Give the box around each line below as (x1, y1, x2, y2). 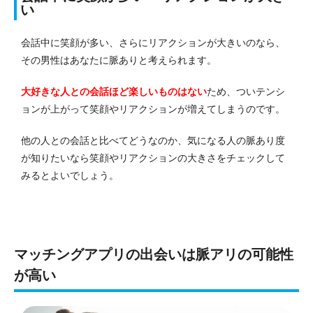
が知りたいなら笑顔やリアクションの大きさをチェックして (21, 152, 285, 163)
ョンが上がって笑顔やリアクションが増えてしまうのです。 (21, 103, 285, 115)
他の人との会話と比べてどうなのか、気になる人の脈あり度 (21, 134, 285, 146)
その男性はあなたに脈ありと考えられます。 (21, 54, 217, 66)
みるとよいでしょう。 (21, 169, 119, 181)
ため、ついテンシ (207, 85, 285, 97)
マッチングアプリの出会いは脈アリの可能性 (14, 246, 293, 262)
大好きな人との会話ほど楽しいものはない (21, 85, 207, 97)
